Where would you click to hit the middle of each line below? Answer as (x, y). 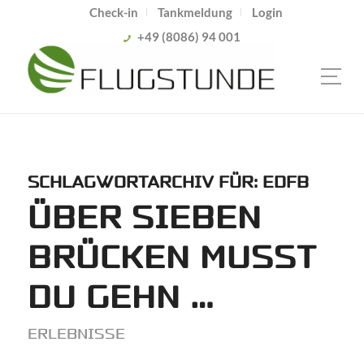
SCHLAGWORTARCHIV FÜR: (145, 182)
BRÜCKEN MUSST (172, 258)
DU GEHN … (121, 298)
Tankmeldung (195, 12)
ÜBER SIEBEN (144, 218)
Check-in (113, 12)
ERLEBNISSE (76, 334)
